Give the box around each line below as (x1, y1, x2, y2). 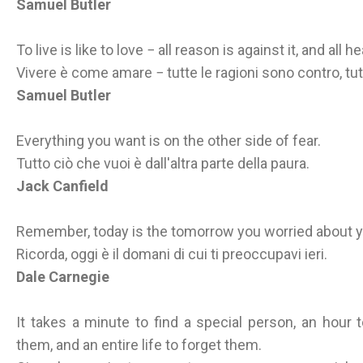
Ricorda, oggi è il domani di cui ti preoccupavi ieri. (16, 246, 327, 263)
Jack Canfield (16, 177, 109, 194)
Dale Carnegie (16, 268, 109, 285)
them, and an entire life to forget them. (16, 336, 262, 353)
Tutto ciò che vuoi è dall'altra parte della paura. (16, 155, 313, 172)
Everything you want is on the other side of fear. (16, 132, 321, 149)
